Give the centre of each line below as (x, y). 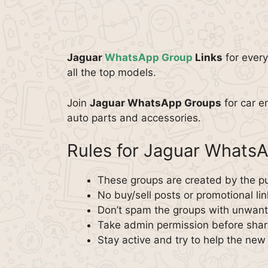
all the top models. (112, 72)
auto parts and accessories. (134, 118)
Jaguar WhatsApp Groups (156, 103)
